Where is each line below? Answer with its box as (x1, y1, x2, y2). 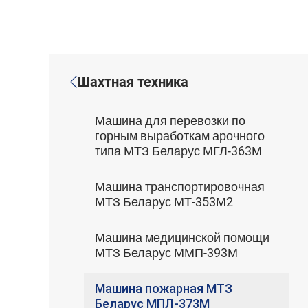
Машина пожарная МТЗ (95, 281, 232, 296)
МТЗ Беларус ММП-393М (95, 245, 238, 260)
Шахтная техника (77, 74, 188, 90)
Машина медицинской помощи (95, 230, 269, 245)
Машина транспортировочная (95, 179, 265, 194)
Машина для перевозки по (95, 113, 245, 128)
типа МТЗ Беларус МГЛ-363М (95, 144, 262, 158)
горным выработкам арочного (95, 129, 265, 143)
